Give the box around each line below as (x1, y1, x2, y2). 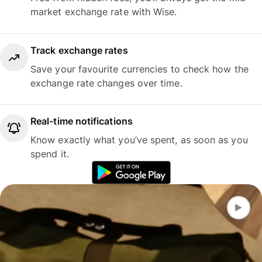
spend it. (30, 148, 69, 160)
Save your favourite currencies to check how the (30, 63, 249, 75)
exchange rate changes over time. (30, 77, 182, 89)
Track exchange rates (30, 44, 128, 56)
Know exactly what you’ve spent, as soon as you (30, 134, 248, 146)
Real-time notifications (30, 115, 133, 127)
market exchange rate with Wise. (30, 6, 177, 18)
